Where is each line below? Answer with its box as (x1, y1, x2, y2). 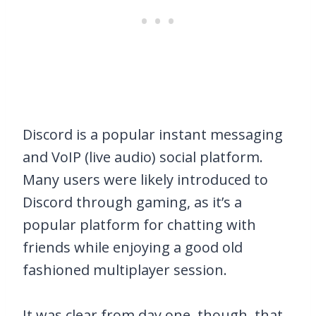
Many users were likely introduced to (23, 170, 268, 190)
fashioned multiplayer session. (23, 260, 227, 280)
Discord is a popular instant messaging (23, 125, 283, 145)
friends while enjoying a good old (23, 238, 243, 257)
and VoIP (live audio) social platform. (23, 147, 263, 167)
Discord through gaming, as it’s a (23, 193, 242, 212)
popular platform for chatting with (23, 215, 256, 235)
